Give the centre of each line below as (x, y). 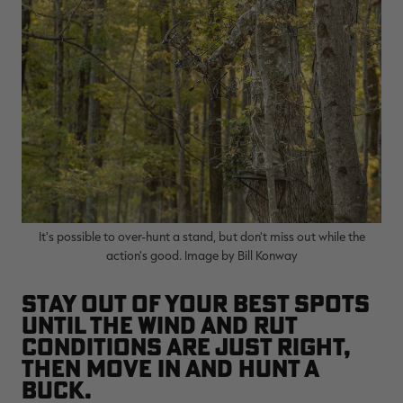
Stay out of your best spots (196, 303)
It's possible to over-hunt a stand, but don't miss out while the (201, 236)
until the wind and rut (159, 325)
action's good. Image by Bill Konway (201, 255)
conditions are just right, (186, 346)
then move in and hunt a (170, 368)
